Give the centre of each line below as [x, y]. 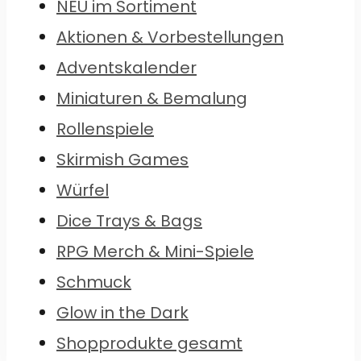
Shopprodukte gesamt [149, 344]
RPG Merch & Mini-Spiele [155, 252]
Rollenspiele [105, 129]
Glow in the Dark [122, 313]
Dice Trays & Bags [129, 221]
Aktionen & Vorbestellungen [170, 37]
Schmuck [94, 282]
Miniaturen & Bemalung [152, 99]
